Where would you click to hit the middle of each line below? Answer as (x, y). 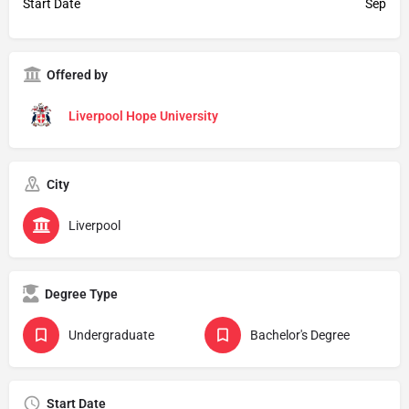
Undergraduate (111, 335)
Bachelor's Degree (300, 335)
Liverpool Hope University (143, 115)
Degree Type (81, 294)
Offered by (77, 74)
